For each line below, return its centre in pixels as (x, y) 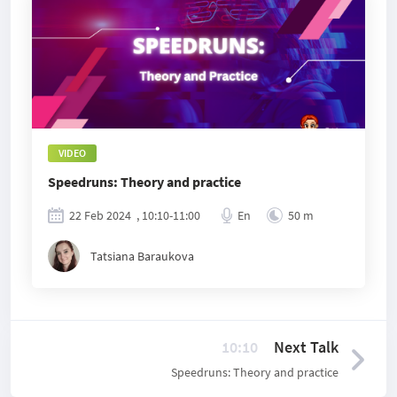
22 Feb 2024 (100, 215)
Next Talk (306, 347)
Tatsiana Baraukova (142, 256)
